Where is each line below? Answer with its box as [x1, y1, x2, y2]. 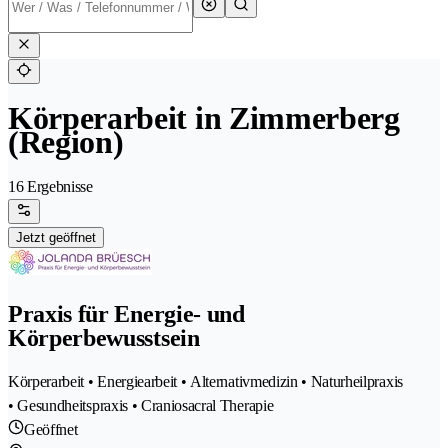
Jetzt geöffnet [16, 230, 96, 246]
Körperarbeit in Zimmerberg [8, 100, 400, 137]
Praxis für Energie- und [8, 301, 245, 328]
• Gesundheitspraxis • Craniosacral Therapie [8, 397, 274, 415]
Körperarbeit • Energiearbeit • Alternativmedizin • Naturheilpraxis [8, 373, 403, 391]
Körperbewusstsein [8, 325, 200, 352]
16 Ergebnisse [8, 178, 93, 196]
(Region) [8, 124, 124, 161]
